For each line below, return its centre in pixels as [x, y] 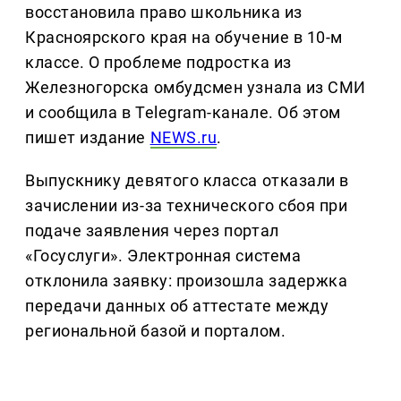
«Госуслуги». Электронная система [163, 256]
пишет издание [88, 138]
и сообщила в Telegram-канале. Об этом [183, 113]
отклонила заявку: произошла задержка [187, 281]
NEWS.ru [183, 138]
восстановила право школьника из [164, 13]
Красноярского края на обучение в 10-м [184, 38]
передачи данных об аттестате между [177, 306]
